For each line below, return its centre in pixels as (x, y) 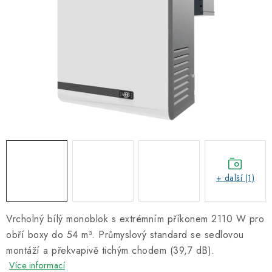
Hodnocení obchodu (49, 22)
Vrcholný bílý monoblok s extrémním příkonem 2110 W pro (135, 219)
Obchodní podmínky (140, 22)
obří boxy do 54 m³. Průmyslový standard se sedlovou (125, 235)
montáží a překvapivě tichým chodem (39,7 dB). (110, 250)
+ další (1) (235, 178)
